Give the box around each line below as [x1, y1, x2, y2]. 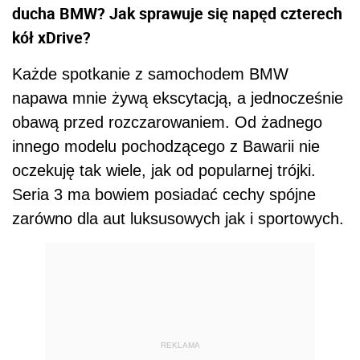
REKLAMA [160, 340, 200, 350]
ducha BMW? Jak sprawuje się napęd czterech [12, 2, 342, 24]
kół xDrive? [12, 27, 91, 48]
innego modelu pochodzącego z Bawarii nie [12, 137, 320, 155]
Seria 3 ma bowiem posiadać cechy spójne [12, 186, 316, 203]
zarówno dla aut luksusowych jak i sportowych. [12, 210, 344, 227]
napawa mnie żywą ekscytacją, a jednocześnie [12, 89, 343, 107]
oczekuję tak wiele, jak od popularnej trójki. [12, 162, 316, 179]
